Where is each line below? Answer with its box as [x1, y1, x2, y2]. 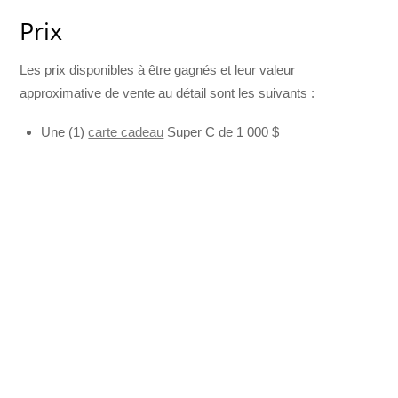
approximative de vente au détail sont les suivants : [20, 84, 315, 100]
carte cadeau [88, 123, 164, 139]
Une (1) [41, 123, 89, 139]
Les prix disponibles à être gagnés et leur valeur [20, 61, 296, 77]
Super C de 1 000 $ [163, 123, 280, 139]
